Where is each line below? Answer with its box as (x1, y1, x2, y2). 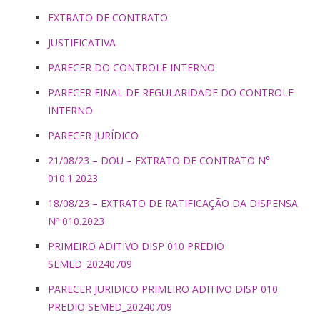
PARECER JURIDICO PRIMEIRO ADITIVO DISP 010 (48, 281, 278, 296)
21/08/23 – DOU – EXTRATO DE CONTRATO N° (48, 153, 270, 167)
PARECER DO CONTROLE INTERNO (48, 60, 215, 74)
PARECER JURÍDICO (48, 128, 139, 142)
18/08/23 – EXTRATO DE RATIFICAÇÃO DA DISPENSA (48, 196, 298, 210)
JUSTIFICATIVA (48, 35, 116, 49)
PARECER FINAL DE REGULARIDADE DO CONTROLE (48, 85, 294, 99)
